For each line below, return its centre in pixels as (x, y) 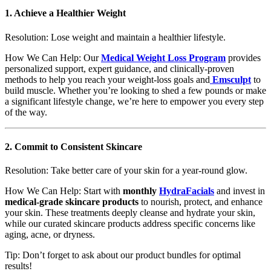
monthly (141, 191)
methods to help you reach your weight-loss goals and (107, 79)
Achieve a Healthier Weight (70, 13)
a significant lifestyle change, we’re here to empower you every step (134, 101)
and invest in (240, 191)
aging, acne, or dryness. (50, 235)
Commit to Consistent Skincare (78, 146)
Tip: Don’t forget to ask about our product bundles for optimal (123, 255)
